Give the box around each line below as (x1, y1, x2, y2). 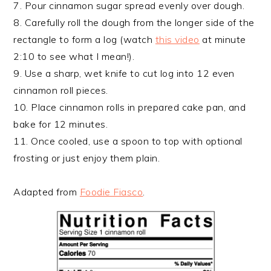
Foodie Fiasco (79, 186, 143, 198)
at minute (199, 33, 246, 46)
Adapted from (13, 186, 80, 198)
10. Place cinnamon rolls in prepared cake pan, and (13, 101, 246, 114)
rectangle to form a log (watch (13, 33, 155, 46)
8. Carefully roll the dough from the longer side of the (13, 16, 255, 29)
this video (155, 33, 200, 46)
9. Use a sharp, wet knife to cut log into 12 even (13, 67, 235, 80)
